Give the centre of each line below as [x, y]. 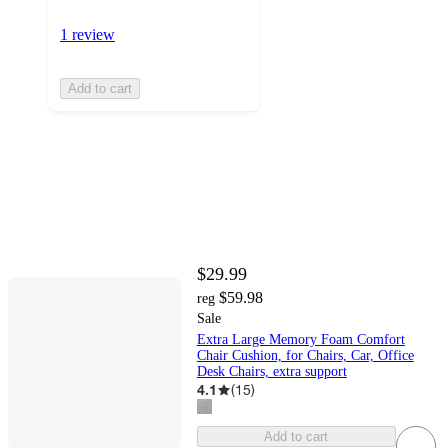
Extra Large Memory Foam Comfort [300, 340]
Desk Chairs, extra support [271, 372]
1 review [87, 34]
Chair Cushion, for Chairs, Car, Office [305, 356]
